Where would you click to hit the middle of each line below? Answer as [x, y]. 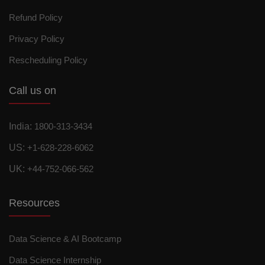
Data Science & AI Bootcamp [65, 239]
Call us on [33, 91]
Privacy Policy [37, 39]
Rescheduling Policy [48, 60]
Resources [34, 203]
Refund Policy [36, 18]
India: [22, 127]
